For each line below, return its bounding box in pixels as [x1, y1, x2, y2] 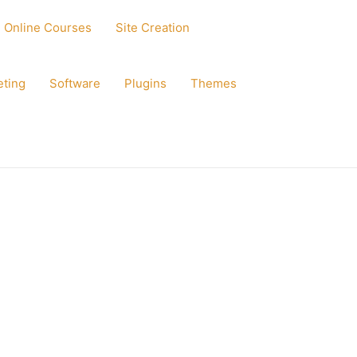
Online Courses [4, 20, 92, 35]
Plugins [124, 76, 167, 91]
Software [49, 76, 100, 91]
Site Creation [116, 20, 190, 35]
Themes [190, 76, 237, 91]
